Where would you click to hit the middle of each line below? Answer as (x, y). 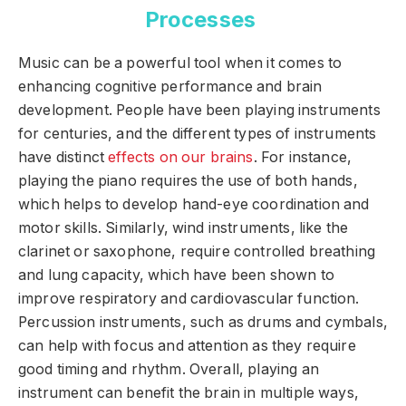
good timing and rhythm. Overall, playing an (169, 370)
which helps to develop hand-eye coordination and (194, 205)
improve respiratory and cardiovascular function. (189, 299)
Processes (203, 20)
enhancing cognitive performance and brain (170, 87)
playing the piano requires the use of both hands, (188, 181)
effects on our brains (181, 158)
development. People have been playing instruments (199, 111)
